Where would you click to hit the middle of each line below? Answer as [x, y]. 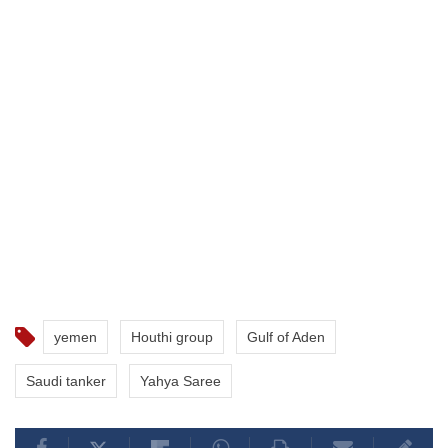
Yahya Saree [180, 381]
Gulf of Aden [286, 337]
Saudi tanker [66, 381]
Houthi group [172, 337]
